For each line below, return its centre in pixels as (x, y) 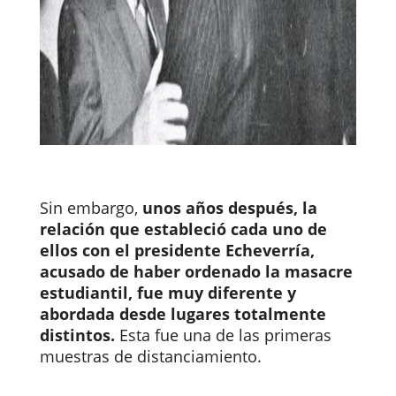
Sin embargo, (91, 208)
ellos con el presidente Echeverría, (177, 251)
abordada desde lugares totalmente (183, 314)
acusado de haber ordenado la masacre (196, 272)
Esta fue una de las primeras (223, 335)
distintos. (77, 335)
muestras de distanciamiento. (150, 357)
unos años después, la (229, 208)
